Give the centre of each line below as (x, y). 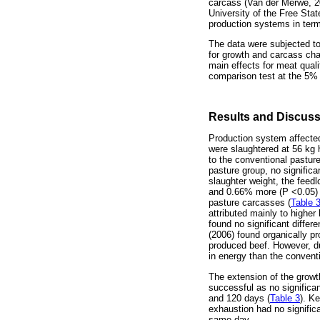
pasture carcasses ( (250, 203)
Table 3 (285, 298)
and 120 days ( (239, 298)
